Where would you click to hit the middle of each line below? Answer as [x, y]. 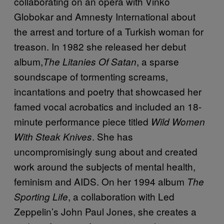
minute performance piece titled [82, 121]
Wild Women [178, 121]
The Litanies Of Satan [90, 61]
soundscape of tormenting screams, [91, 76]
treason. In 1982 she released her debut [100, 46]
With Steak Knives [53, 136]
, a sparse [158, 61]
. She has [112, 136]
